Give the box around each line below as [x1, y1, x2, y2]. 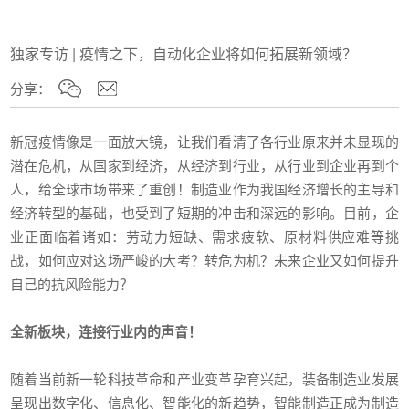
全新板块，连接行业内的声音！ [10, 321, 203, 342]
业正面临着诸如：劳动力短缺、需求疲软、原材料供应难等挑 [10, 226, 399, 246]
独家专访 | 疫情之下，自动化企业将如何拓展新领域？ [10, 43, 358, 65]
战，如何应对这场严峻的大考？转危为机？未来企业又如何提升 [10, 250, 399, 270]
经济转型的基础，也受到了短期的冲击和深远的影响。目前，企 [10, 203, 399, 223]
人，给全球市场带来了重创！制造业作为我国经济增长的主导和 [10, 179, 399, 199]
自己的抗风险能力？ [10, 274, 134, 294]
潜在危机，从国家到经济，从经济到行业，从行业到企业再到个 [10, 155, 399, 175]
